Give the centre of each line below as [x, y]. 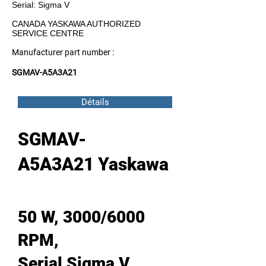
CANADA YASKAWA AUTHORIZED [76, 24]
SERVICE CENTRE [48, 33]
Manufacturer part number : [64, 52]
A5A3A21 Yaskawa [93, 164]
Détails [95, 102]
